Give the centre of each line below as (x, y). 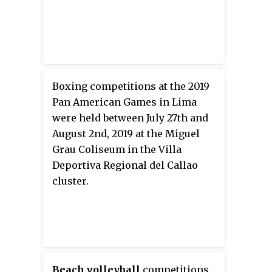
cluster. (70, 181)
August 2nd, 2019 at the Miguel (126, 134)
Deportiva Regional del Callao (125, 165)
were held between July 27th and (130, 118)
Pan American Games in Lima (124, 102)
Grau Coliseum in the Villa (117, 150)
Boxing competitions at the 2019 (131, 87)
